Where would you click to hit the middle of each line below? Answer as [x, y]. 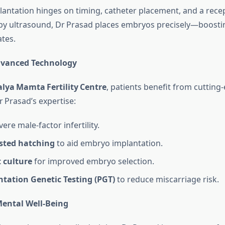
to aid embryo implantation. [108, 143]
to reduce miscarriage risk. [167, 180]
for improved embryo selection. [93, 161]
